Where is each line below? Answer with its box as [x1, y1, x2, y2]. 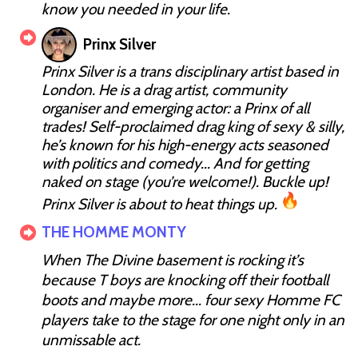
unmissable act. [42, 330, 141, 349]
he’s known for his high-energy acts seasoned [42, 135, 328, 154]
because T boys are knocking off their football [42, 270, 328, 289]
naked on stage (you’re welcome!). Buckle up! [42, 172, 328, 191]
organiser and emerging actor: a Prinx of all [42, 98, 309, 117]
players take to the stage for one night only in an [42, 310, 344, 329]
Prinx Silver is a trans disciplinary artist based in [42, 62, 339, 81]
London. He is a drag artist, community [42, 80, 287, 99]
